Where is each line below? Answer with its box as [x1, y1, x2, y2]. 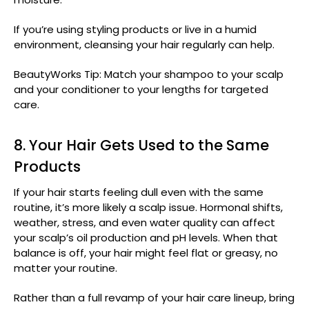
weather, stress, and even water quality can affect [14, 215, 275, 230]
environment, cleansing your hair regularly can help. [14, 37, 275, 52]
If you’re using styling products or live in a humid [14, 21, 257, 37]
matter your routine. [14, 260, 117, 275]
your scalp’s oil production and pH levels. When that [14, 230, 278, 245]
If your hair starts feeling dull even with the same [14, 184, 263, 199]
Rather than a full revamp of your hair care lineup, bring [14, 290, 295, 305]
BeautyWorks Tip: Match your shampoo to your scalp [14, 66, 283, 81]
